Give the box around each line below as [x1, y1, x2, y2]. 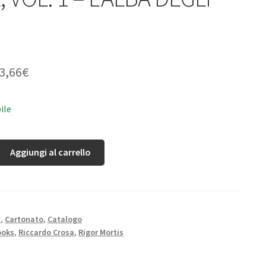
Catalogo [47, 214, 82, 225]
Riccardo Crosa [18, 227, 74, 238]
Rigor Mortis [78, 227, 123, 238]
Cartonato [5, 214, 43, 225]
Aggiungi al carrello [10, 146, 91, 159]
